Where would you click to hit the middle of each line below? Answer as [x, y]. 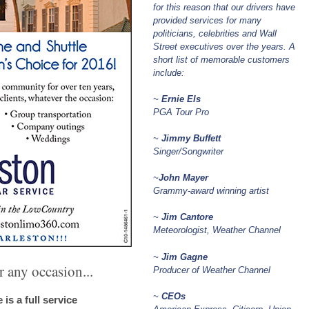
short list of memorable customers [221, 60]
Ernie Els [181, 99]
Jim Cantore [187, 217]
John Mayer [183, 178]
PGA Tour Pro [181, 112]
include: [169, 73]
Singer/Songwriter [188, 151]
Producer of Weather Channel [212, 270]
